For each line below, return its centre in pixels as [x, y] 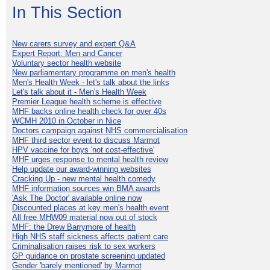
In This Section [67, 12]
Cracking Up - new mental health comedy [84, 178]
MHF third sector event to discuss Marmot [86, 140]
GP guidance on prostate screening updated [89, 256]
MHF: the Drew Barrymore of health [74, 227]
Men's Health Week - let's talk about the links [91, 82]
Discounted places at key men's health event [90, 207]
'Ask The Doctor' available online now [77, 198]
